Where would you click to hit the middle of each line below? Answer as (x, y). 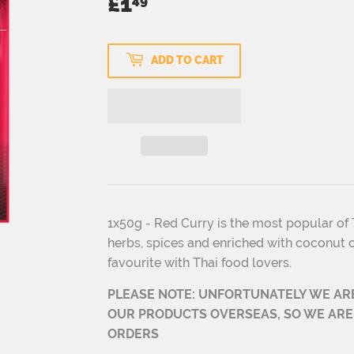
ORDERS (133, 333)
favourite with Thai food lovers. (200, 262)
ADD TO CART (187, 60)
